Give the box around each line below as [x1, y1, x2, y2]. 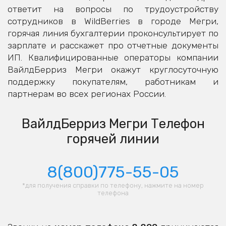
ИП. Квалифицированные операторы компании [8, 52, 218, 63]
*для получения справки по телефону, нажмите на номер [22, 182, 204, 190]
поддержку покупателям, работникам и [8, 77, 218, 87]
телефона [97, 189, 129, 197]
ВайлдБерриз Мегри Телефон [21, 116, 205, 132]
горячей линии [67, 131, 159, 147]
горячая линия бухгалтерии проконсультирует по [8, 28, 218, 39]
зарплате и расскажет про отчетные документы [8, 40, 218, 51]
